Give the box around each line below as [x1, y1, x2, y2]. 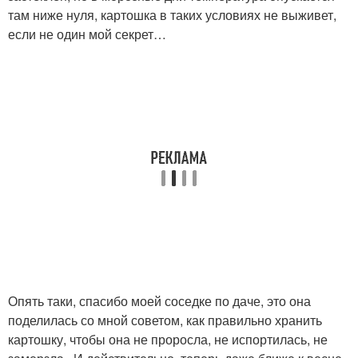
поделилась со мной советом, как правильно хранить [8, 311, 322, 329]
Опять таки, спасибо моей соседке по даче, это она [8, 292, 311, 310]
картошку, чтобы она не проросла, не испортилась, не [8, 330, 328, 348]
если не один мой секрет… [8, 25, 166, 43]
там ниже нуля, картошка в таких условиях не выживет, [8, 6, 336, 24]
